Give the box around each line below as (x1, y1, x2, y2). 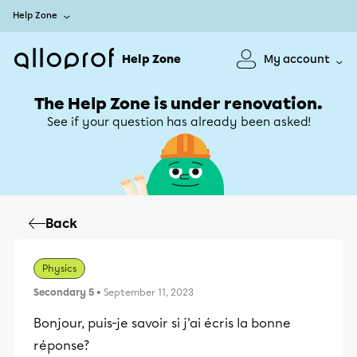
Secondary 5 (33, 287, 94, 298)
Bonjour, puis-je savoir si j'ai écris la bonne (33, 316, 291, 331)
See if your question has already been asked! (46, 115, 311, 129)
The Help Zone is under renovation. (34, 94, 323, 113)
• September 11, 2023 (94, 287, 194, 298)
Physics (42, 263, 76, 274)
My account (264, 52, 330, 66)
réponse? (33, 338, 89, 353)
